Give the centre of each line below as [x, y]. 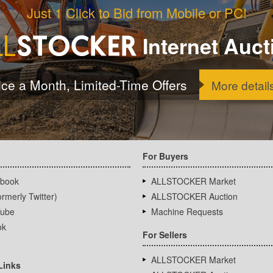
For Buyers [165, 156]
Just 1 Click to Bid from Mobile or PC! [136, 13]
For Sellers [165, 234]
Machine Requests [187, 211]
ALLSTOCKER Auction [194, 196]
